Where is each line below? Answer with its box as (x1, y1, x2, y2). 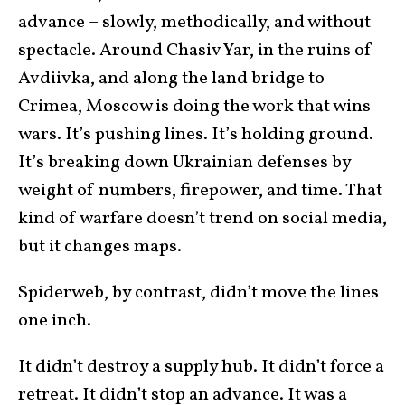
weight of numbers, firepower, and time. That (18, 178, 382, 203)
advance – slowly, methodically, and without (18, 10, 371, 35)
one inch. (18, 308, 91, 334)
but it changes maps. (18, 234, 182, 259)
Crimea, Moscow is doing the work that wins (18, 94, 371, 119)
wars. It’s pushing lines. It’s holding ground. (18, 122, 373, 147)
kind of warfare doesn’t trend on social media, (18, 206, 387, 231)
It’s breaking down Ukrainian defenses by (18, 150, 351, 175)
